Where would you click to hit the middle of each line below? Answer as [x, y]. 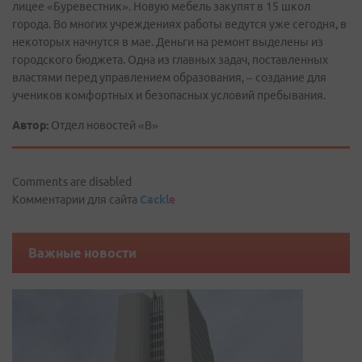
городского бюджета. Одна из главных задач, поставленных [170, 60]
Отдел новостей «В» [103, 125]
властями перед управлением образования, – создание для [169, 78]
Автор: [30, 125]
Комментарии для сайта [76, 200]
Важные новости [82, 253]
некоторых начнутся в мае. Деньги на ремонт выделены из [168, 42]
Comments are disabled [72, 182]
